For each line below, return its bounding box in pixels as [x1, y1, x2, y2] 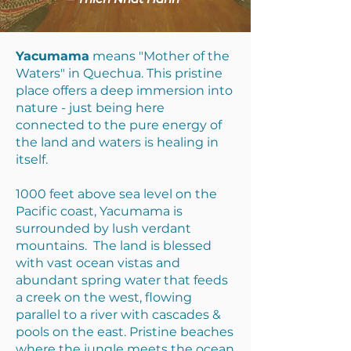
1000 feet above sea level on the [16, 186, 217, 201]
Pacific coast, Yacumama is [16, 204, 183, 219]
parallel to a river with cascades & [16, 307, 221, 322]
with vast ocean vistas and [16, 255, 180, 270]
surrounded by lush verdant [16, 221, 191, 236]
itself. [16, 152, 48, 167]
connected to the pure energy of [16, 118, 222, 132]
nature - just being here [16, 100, 165, 115]
